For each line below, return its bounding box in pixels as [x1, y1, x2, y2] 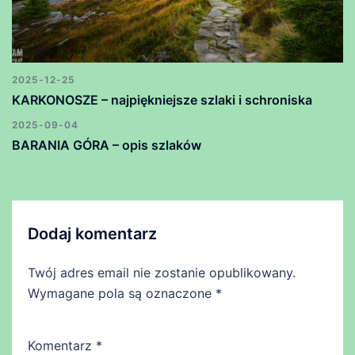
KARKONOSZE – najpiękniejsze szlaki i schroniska [12, 92, 312, 109]
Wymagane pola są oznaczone [28, 285, 216, 302]
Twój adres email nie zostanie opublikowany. [28, 265, 296, 281]
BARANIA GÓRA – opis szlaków [12, 137, 201, 154]
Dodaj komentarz [28, 224, 157, 244]
